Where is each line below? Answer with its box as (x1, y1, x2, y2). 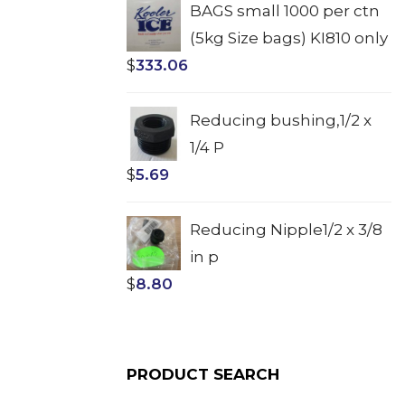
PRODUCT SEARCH (127, 365, 280, 383)
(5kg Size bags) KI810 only (190, 29, 389, 47)
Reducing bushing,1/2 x (190, 111, 372, 129)
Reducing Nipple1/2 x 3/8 (190, 221, 383, 239)
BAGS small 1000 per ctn (190, 2, 381, 20)
